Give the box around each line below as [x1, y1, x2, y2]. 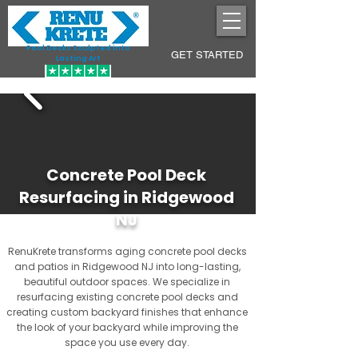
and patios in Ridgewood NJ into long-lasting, [14, 260, 241, 273]
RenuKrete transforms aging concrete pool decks [7, 245, 247, 258]
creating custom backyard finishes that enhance [6, 305, 248, 319]
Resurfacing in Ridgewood [18, 186, 234, 209]
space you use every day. [65, 336, 189, 349]
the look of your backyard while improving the [16, 320, 238, 334]
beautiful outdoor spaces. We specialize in [24, 275, 230, 288]
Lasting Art [56, 54, 101, 63]
